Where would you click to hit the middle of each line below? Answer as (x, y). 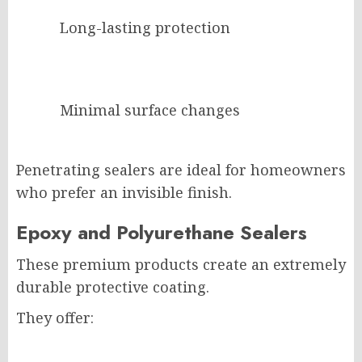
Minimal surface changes (150, 110)
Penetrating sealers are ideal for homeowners (181, 170)
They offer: (55, 318)
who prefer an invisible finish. (124, 193)
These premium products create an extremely (181, 265)
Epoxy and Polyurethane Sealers (162, 233)
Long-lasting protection (145, 28)
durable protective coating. (113, 287)
